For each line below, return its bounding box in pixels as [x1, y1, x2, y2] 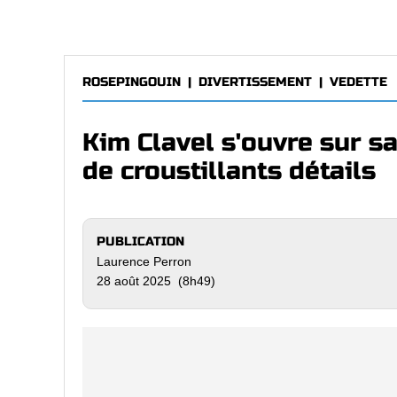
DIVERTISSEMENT [198, 74, 312, 90]
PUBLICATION [97, 234, 184, 249]
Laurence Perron [97, 254, 191, 269]
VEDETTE [330, 74, 387, 90]
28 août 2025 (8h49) [97, 274, 215, 288]
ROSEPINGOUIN [82, 74, 181, 90]
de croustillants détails [82, 156, 376, 186]
